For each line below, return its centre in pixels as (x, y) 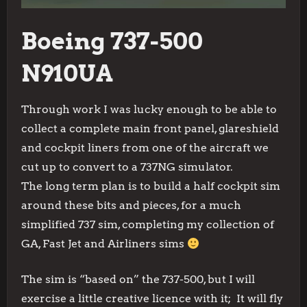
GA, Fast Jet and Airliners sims (104, 244)
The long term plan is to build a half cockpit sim (151, 186)
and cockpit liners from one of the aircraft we (145, 148)
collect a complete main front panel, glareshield (150, 129)
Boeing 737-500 (112, 41)
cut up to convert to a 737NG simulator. (127, 167)
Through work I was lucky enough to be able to (149, 110)
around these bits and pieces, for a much (131, 206)
